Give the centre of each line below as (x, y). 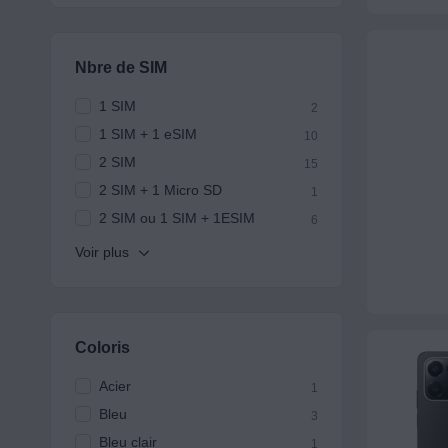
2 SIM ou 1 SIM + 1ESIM (176, 218)
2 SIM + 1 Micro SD (160, 190)
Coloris (102, 348)
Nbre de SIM (120, 68)
